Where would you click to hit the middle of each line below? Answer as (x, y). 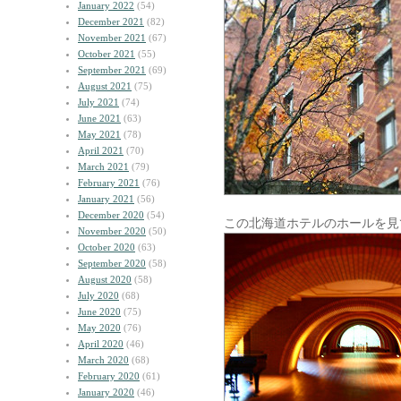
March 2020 (103, 360)
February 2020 (109, 376)
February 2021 (109, 183)
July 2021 (98, 102)
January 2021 (106, 199)
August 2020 (105, 279)
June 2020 (99, 311)
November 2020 (112, 231)
